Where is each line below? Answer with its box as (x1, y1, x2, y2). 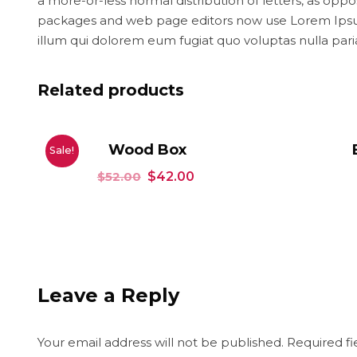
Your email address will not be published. (37, 334, 284, 350)
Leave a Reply (37, 283, 179, 307)
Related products (37, 80, 184, 100)
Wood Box (108, 140, 186, 159)
